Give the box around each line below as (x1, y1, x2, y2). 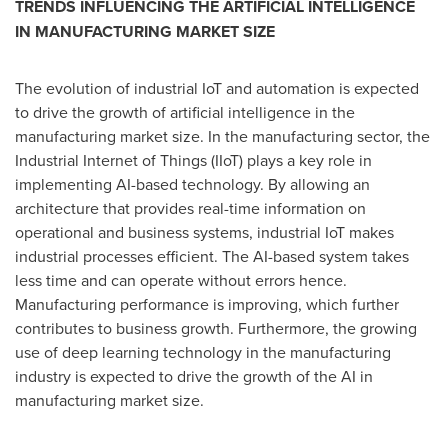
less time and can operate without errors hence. (15, 269, 347, 291)
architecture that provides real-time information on (15, 197, 366, 219)
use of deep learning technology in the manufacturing (15, 341, 391, 363)
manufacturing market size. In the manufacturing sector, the (15, 125, 430, 147)
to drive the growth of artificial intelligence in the (15, 101, 355, 123)
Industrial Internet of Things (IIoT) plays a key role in (15, 149, 372, 171)
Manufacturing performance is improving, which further (15, 293, 399, 315)
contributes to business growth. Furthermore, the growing (15, 317, 417, 339)
